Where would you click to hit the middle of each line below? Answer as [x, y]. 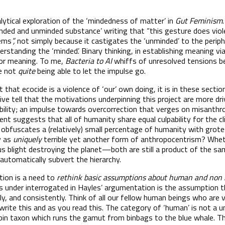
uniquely [27, 139]
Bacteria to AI [90, 61]
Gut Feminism [199, 20]
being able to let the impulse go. [90, 71]
